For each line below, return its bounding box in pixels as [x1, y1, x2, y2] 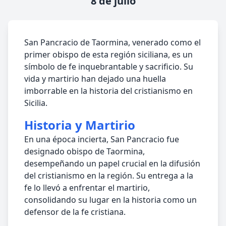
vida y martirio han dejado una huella [24, 73, 166, 84]
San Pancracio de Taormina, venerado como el [24, 37, 201, 48]
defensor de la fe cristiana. [24, 206, 126, 217]
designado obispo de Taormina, [24, 146, 145, 157]
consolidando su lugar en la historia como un [24, 194, 197, 205]
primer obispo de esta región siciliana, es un [24, 49, 193, 60]
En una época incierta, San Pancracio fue [24, 134, 179, 145]
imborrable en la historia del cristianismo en [24, 85, 193, 96]
